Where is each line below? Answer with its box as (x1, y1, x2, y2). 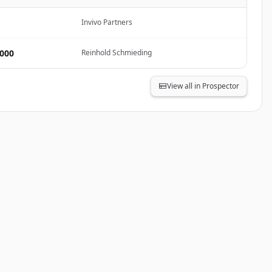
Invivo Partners (81, 17, 132, 27)
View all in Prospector (167, 81, 239, 91)
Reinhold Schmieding (81, 47, 152, 58)
